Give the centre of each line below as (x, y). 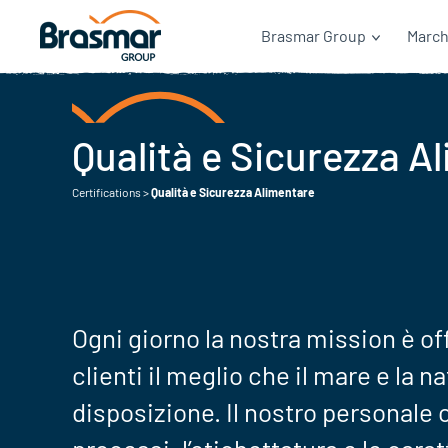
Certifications (106, 192)
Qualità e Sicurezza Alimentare (233, 192)
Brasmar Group (313, 35)
